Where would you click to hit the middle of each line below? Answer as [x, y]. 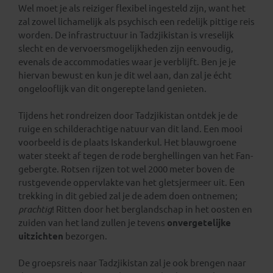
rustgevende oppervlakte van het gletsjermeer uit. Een [132, 183]
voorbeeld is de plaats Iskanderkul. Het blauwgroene [127, 142]
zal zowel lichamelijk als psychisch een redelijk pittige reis [136, 22]
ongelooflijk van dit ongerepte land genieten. [113, 89]
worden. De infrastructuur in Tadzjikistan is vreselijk [126, 35]
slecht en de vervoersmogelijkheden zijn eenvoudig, [126, 48]
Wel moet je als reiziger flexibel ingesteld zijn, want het [132, 8]
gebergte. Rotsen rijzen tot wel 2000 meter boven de [126, 169]
